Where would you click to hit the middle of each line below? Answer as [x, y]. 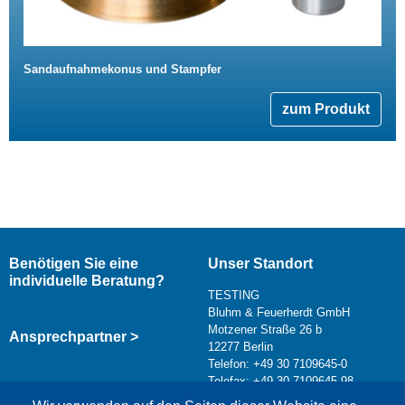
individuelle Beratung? [87, 280]
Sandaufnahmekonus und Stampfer [122, 69]
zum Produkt [326, 108]
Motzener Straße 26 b [264, 329]
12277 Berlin [240, 346]
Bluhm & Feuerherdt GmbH [278, 312]
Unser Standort [260, 263]
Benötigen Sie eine [74, 263]
